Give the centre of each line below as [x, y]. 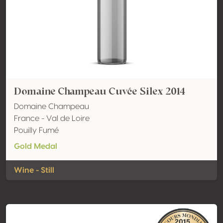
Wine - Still [34, 170]
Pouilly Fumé [36, 130]
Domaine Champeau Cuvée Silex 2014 [100, 91]
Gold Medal [36, 146]
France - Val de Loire [52, 118]
